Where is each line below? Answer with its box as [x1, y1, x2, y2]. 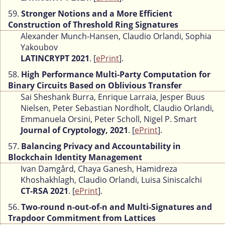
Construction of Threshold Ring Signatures [8, 19, 178, 31]
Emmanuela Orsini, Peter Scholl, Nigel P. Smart [21, 114, 197, 125]
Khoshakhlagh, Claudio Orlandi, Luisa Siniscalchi [21, 174, 202, 186]
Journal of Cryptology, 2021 [21, 125, 128, 136]
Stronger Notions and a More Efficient [21, 8, 172, 20]
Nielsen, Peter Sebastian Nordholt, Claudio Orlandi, [21, 102, 214, 114]
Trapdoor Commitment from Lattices [8, 212, 156, 224]
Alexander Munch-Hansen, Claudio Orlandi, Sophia [21, 31, 211, 42]
